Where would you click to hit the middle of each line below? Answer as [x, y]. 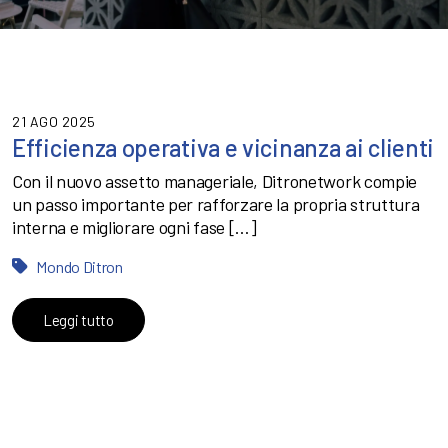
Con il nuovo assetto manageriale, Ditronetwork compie [215, 181]
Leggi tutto [78, 320]
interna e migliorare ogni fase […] [134, 227]
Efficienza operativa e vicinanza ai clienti [223, 147]
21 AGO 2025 [54, 121]
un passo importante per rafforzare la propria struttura [216, 204]
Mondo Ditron [79, 266]
